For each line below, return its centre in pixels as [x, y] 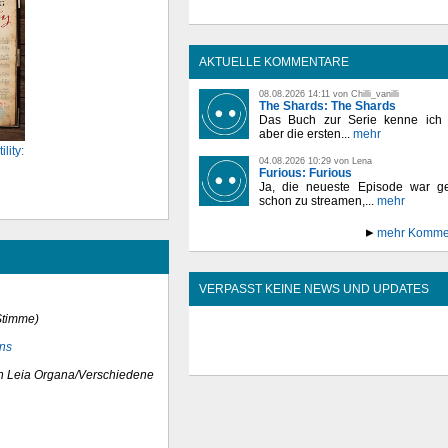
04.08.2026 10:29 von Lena [315, 160]
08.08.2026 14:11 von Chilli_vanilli [329, 93]
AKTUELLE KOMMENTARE [274, 61]
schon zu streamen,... [316, 200]
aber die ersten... [304, 133]
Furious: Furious [305, 172]
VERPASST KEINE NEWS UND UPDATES [314, 288]
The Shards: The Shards [327, 105]
